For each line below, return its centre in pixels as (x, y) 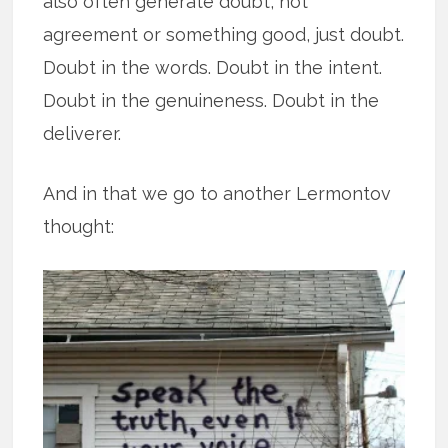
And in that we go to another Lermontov (217, 193)
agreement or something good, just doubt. (224, 34)
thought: (79, 226)
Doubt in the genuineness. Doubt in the (211, 100)
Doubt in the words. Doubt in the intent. (213, 67)
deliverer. (82, 133)
